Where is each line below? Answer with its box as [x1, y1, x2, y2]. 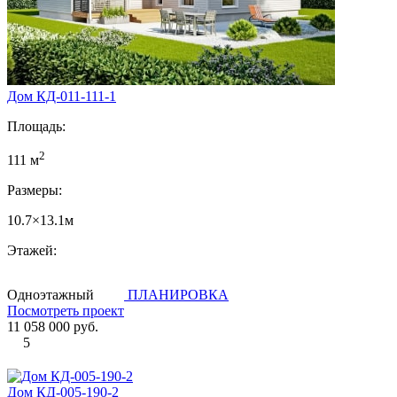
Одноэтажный [7, 287, 94, 303]
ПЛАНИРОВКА [128, 287, 229, 303]
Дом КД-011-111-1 [7, 88, 116, 104]
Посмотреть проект [7, 303, 124, 319]
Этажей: [7, 243, 57, 259]
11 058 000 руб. [7, 319, 98, 335]
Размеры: [7, 183, 62, 198]
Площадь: [7, 118, 66, 134]
